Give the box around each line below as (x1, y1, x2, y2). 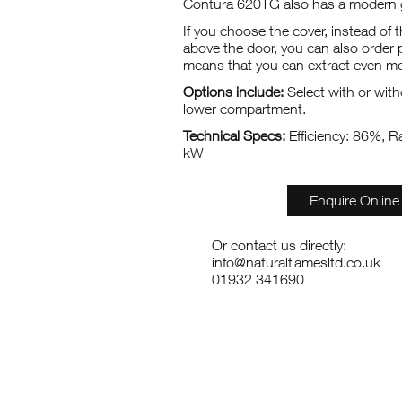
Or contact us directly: (211, 237, 346, 254)
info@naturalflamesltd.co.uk (211, 254, 380, 271)
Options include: (183, 83, 284, 100)
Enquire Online (309, 192, 399, 209)
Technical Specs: (183, 127, 286, 144)
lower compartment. (183, 100, 307, 118)
